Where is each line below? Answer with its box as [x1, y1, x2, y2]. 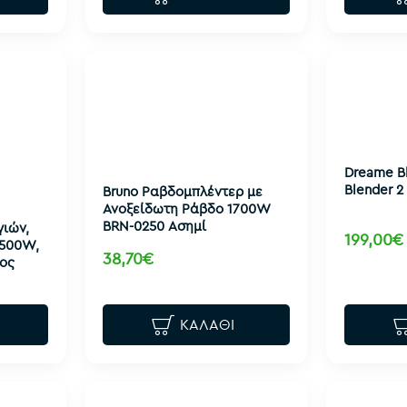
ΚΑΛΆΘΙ [180, 315, 235, 334]
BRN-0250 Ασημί [102, 216, 206, 234]
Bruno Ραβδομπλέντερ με [102, 182, 263, 200]
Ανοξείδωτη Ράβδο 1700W [102, 199, 270, 217]
